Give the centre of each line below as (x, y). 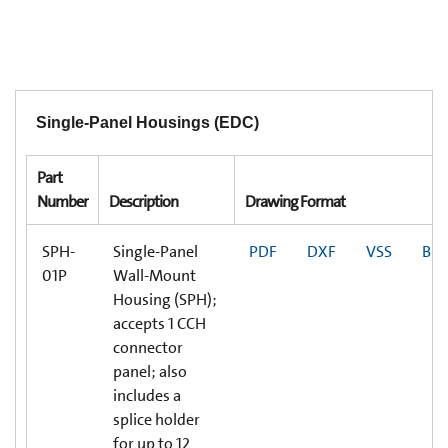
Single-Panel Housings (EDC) (147, 122)
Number (62, 201)
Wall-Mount (154, 275)
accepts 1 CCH (159, 323)
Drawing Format (295, 201)
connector (148, 347)
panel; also (150, 371)
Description (143, 201)
